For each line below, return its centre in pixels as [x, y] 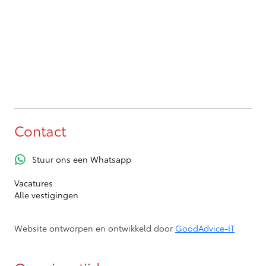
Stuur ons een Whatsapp [82, 159]
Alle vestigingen [46, 194]
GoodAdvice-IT [205, 228]
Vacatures [34, 183]
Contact [40, 131]
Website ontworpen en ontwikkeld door [95, 228]
